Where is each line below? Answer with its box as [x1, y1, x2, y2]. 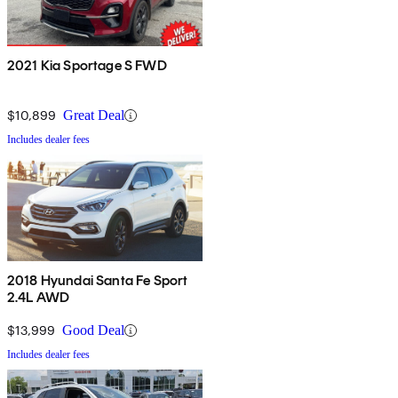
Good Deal [62, 322, 124, 338]
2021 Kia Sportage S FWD [7, 57, 167, 75]
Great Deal [63, 107, 124, 123]
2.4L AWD [7, 289, 70, 306]
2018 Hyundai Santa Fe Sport [7, 272, 188, 290]
